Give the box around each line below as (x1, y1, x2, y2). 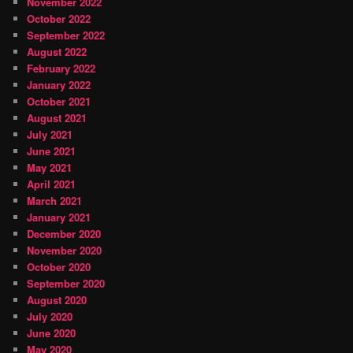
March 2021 (27, 193, 83, 209)
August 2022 (27, 44, 87, 60)
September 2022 (27, 28, 106, 43)
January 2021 (27, 210, 91, 225)
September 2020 (27, 276, 106, 292)
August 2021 (27, 110, 87, 126)
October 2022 (27, 11, 91, 27)
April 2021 (27, 176, 76, 192)
